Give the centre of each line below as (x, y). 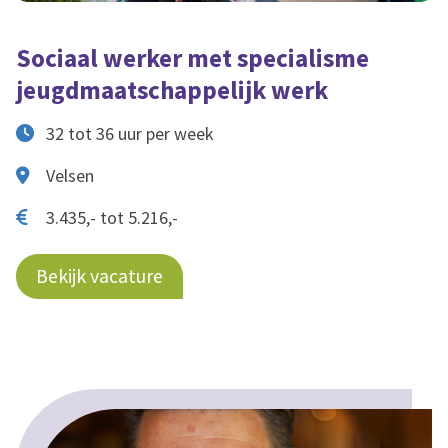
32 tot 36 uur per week (130, 134)
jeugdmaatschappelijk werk (172, 89)
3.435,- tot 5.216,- (112, 218)
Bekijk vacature (99, 276)
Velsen (70, 176)
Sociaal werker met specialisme (192, 57)
